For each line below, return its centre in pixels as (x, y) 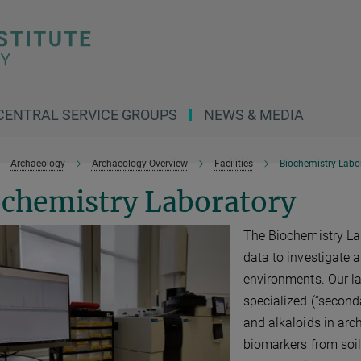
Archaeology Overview (139, 164)
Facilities (233, 164)
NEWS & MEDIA (254, 115)
